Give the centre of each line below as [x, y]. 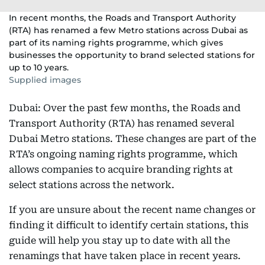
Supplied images [45, 80]
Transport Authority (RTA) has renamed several [122, 123]
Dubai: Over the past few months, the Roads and [125, 108]
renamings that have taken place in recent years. [125, 256]
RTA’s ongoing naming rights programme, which [123, 154]
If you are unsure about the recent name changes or [132, 210]
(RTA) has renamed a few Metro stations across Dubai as [128, 30]
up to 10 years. [39, 67]
